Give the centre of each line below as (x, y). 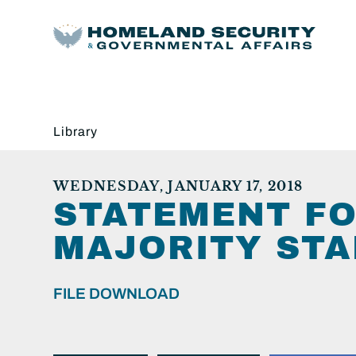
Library (75, 131)
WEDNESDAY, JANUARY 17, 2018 (178, 186)
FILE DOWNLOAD (116, 293)
